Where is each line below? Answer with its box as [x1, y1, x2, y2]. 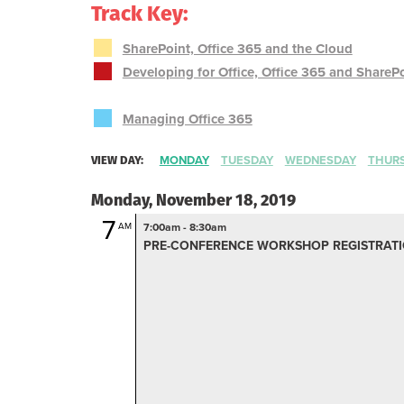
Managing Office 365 [122, 111, 252, 127]
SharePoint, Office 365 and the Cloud [122, 41, 353, 57]
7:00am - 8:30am [142, 221, 226, 234]
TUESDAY [220, 153, 273, 168]
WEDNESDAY [284, 153, 356, 168]
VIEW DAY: [90, 151, 143, 169]
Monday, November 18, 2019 [90, 188, 296, 211]
